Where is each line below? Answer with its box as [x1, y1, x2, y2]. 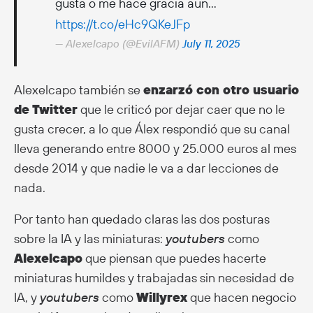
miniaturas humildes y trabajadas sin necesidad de [14, 269, 294, 286]
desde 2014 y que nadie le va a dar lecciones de [14, 159, 279, 176]
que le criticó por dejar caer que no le [78, 101, 285, 117]
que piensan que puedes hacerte [82, 249, 266, 266]
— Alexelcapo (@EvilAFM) [55, 36, 182, 50]
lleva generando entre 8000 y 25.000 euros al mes [14, 140, 296, 156]
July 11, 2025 [182, 36, 240, 50]
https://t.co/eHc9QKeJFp [55, 15, 190, 32]
